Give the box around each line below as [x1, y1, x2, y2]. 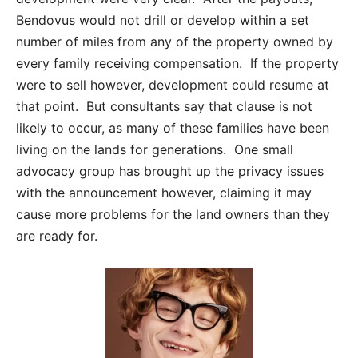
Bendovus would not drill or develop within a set [16, 11, 309, 28]
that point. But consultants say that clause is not [16, 97, 312, 114]
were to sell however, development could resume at [16, 76, 329, 93]
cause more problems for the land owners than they [16, 205, 330, 222]
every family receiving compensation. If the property [16, 54, 339, 71]
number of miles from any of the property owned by [16, 33, 333, 50]
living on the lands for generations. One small [16, 141, 293, 157]
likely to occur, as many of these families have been [16, 119, 329, 136]
